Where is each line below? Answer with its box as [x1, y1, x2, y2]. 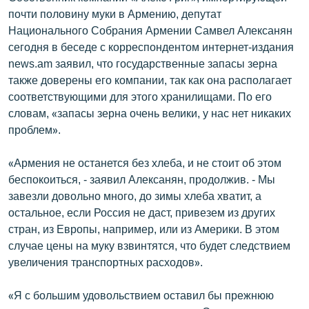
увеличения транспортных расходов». [8, 255, 203, 269]
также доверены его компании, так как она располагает [8, 73, 292, 87]
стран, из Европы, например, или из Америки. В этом [8, 222, 279, 236]
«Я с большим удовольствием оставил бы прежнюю [8, 288, 274, 302]
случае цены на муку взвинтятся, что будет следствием [8, 239, 290, 252]
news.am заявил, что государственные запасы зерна [8, 57, 277, 70]
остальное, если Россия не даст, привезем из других [8, 206, 275, 219]
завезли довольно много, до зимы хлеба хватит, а [8, 189, 261, 203]
